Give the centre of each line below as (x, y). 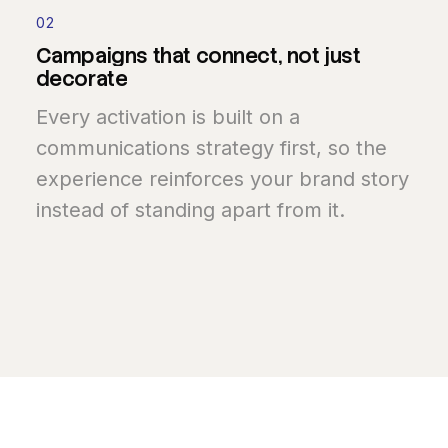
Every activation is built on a (167, 117)
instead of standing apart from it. (190, 210)
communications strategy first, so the (211, 148)
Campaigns (91, 55)
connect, (239, 55)
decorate (81, 78)
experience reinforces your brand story (222, 179)
